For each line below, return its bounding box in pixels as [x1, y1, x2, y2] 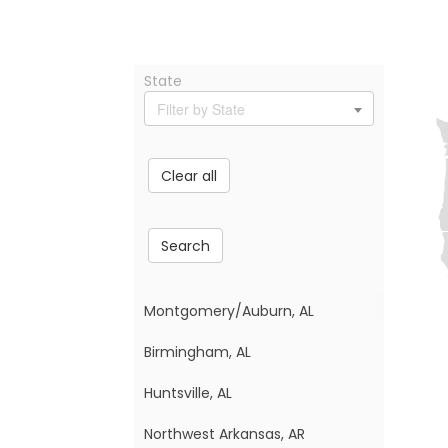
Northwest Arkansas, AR [144, 424, 306, 444]
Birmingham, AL [144, 342, 252, 362]
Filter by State [157, 99, 246, 119]
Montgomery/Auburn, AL [144, 301, 315, 321]
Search [161, 235, 211, 256]
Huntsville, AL [144, 383, 233, 403]
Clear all [161, 165, 218, 186]
